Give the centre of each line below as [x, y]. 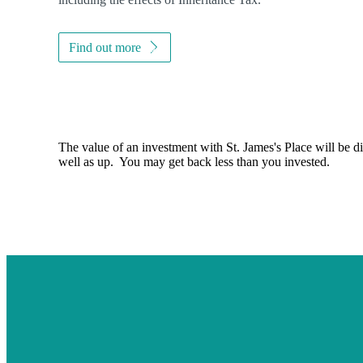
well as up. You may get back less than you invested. [194, 161]
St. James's [254, 147]
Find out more [105, 47]
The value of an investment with [142, 147]
